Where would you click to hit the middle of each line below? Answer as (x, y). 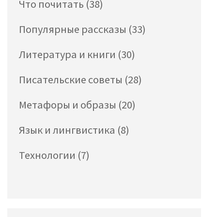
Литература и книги (68, 54)
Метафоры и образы (69, 105)
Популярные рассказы (74, 29)
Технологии (48, 155)
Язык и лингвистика (68, 130)
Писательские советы (72, 80)
